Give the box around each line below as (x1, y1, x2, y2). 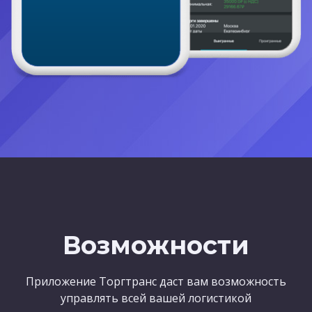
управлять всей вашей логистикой (61, 290, 251, 306)
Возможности (63, 230, 249, 261)
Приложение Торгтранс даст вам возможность (26, 274, 286, 290)
